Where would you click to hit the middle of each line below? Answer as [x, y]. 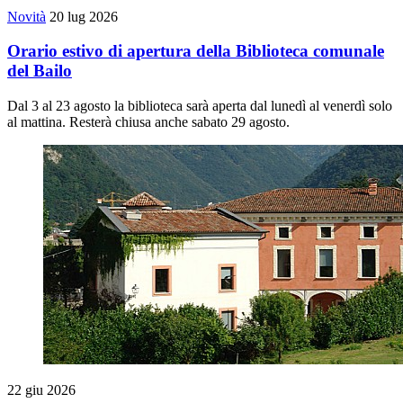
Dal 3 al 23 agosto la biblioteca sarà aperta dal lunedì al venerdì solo [200, 106]
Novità [27, 16]
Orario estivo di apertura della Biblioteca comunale [196, 51]
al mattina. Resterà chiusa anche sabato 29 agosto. [148, 122]
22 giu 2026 [41, 390]
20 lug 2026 [84, 16]
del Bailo [40, 71]
